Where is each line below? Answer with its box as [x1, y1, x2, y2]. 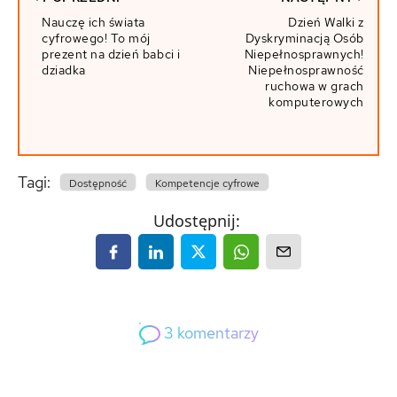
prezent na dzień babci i [42, 46, 181, 63]
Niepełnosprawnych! [244, 46, 364, 63]
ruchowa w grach [265, 78, 364, 95]
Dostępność [69, 176, 127, 191]
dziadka [42, 62, 86, 79]
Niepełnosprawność [248, 62, 364, 79]
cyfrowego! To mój [42, 30, 151, 47]
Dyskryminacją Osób [245, 30, 364, 47]
